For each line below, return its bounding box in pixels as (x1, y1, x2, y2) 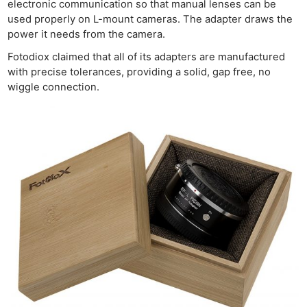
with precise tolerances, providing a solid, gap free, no (8, 66, 271, 79)
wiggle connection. (8, 81, 100, 94)
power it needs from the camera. (8, 28, 166, 41)
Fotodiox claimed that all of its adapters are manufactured (8, 51, 286, 64)
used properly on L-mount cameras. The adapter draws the (8, 13, 293, 26)
